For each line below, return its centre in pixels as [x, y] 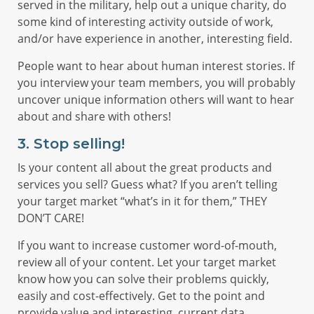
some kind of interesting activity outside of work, [145, 22]
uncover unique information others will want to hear [156, 100]
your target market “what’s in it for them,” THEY [142, 201]
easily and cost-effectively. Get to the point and [141, 296]
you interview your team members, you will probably [156, 83]
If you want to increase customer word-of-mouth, [147, 245]
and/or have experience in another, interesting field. [155, 39]
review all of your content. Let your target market [147, 262]
